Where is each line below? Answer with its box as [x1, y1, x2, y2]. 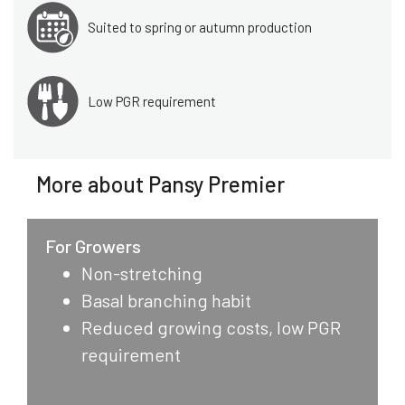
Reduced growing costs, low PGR [81, 316, 341, 338]
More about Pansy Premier [36, 170, 285, 197]
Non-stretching [81, 261, 202, 284]
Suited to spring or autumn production [88, 19, 312, 36]
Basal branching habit [81, 288, 251, 311]
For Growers [45, 234, 141, 257]
